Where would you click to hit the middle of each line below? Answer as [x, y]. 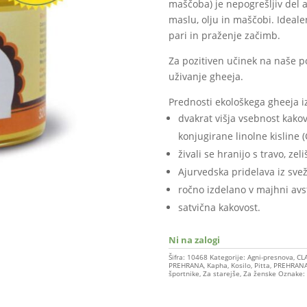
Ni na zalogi [194, 240]
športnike [184, 273]
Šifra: [177, 257]
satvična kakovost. [219, 207]
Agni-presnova [270, 257]
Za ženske [259, 273]
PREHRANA [186, 265]
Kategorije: [228, 257]
